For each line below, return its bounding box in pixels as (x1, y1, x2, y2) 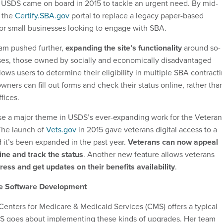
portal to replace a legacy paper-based (69, 9, 204, 21)
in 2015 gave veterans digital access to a (76, 123, 217, 135)
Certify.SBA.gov (15, 9, 69, 21)
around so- (182, 42, 221, 54)
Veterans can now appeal (128, 136, 218, 148)
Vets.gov (46, 123, 76, 135)
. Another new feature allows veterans (83, 148, 215, 160)
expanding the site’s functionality (65, 42, 182, 54)
